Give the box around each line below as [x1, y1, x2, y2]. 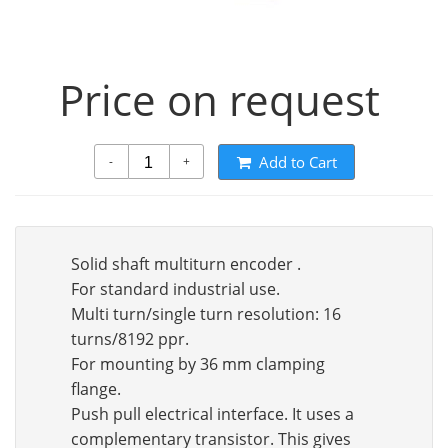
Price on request [58, 71, 380, 128]
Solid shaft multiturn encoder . [71, 253, 301, 275]
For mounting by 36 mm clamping [71, 353, 325, 375]
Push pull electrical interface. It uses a [71, 403, 354, 425]
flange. [71, 378, 121, 400]
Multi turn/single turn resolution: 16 [71, 303, 341, 325]
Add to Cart [258, 152, 337, 172]
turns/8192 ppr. [71, 328, 189, 350]
